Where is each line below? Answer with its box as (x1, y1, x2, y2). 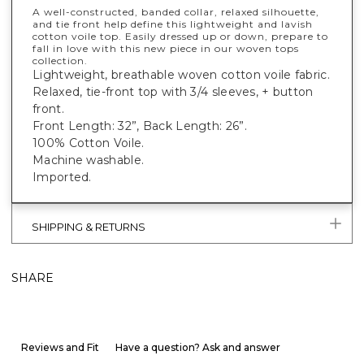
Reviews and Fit (21, 340, 99, 353)
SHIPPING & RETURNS (32, 219, 145, 233)
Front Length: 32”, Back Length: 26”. (32, 118, 247, 133)
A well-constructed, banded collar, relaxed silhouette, (32, 5, 319, 18)
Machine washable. (32, 152, 148, 167)
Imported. (32, 169, 92, 184)
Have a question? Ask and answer (115, 340, 280, 353)
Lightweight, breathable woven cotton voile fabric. (32, 67, 330, 82)
